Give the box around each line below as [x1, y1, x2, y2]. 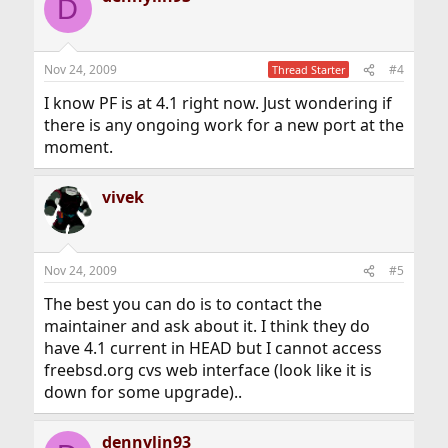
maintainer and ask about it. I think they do [43, 315, 370, 337]
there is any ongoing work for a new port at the [43, 114, 404, 136]
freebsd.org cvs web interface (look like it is [43, 359, 372, 381]
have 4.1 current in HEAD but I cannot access [43, 337, 382, 359]
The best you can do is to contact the [43, 293, 322, 315]
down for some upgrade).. [43, 381, 242, 403]
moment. [43, 136, 113, 158]
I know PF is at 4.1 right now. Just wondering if [43, 92, 392, 114]
